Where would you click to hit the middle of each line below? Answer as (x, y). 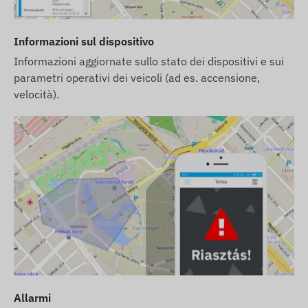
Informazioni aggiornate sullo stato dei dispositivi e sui (149, 61)
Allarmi (32, 297)
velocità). (36, 94)
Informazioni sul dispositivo (84, 41)
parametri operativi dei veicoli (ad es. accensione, (137, 77)
